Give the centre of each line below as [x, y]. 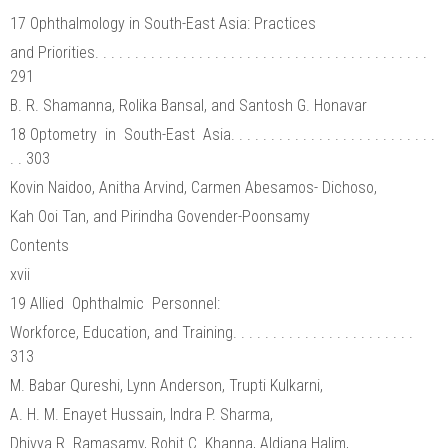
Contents [39, 245]
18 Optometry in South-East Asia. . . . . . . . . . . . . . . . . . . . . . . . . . [222, 134]
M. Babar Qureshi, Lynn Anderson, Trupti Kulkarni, [168, 385]
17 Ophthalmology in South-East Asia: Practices [165, 23]
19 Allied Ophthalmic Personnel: [117, 303]
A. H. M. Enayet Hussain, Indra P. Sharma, [143, 414]
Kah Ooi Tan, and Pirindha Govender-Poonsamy [160, 216]
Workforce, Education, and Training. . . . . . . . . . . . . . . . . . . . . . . [211, 332]
